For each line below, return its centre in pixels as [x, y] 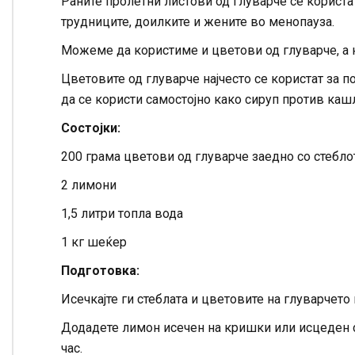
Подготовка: [100, 271]
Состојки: [91, 128]
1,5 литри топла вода [122, 214]
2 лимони [89, 185]
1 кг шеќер [94, 242]
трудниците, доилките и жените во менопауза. [198, 22]
